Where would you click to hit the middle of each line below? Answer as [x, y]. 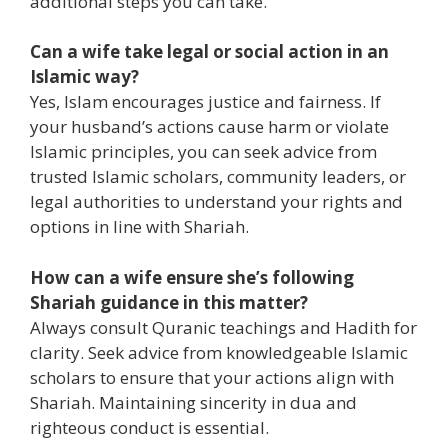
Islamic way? [84, 77]
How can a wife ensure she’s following [192, 277]
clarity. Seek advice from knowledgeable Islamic [219, 352]
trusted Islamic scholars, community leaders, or [218, 177]
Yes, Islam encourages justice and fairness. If [205, 102]
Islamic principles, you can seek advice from [203, 152]
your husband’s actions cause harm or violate [209, 127]
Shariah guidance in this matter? [169, 302]
